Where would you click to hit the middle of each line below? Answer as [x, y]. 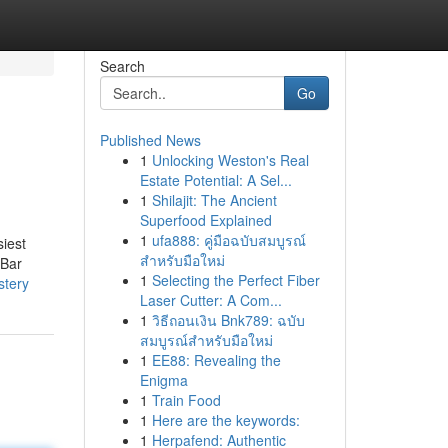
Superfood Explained [205, 220]
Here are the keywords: [225, 420]
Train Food [186, 400]
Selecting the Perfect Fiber [235, 280]
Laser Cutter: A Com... [210, 300]
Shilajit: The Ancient [214, 200]
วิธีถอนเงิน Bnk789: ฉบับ [228, 320]
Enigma [163, 380]
